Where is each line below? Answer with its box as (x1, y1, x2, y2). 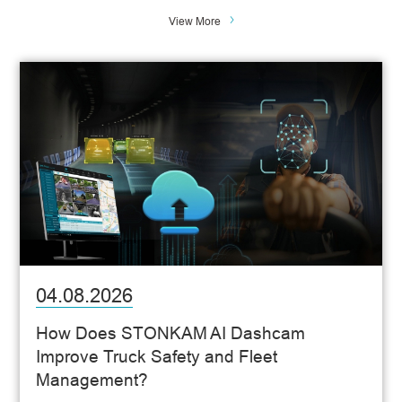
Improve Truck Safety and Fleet (36, 345, 278, 366)
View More (169, 14, 222, 29)
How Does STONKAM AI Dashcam (36, 322, 306, 343)
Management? (36, 369, 149, 389)
